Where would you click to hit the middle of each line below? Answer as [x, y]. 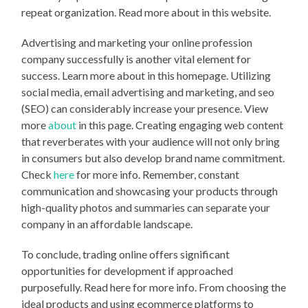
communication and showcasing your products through [150, 190]
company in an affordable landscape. [107, 223]
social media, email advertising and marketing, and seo [148, 91]
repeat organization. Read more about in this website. [146, 12]
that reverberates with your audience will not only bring [151, 141]
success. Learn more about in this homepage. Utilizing [146, 75]
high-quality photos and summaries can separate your [146, 207]
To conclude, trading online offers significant [126, 254]
